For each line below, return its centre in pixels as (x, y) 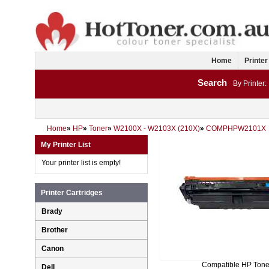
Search (212, 83)
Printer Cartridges (72, 193)
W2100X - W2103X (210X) (157, 129)
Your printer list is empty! (81, 163)
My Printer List (66, 145)
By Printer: (250, 84)
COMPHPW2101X (236, 129)
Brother (55, 230)
